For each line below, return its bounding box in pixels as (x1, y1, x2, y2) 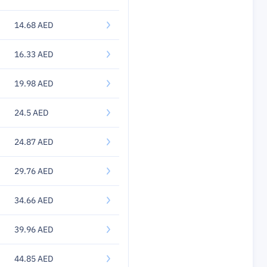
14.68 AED (14, 20, 53, 30)
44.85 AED (14, 253, 53, 264)
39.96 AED (14, 224, 53, 235)
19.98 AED (14, 78, 53, 89)
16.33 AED (14, 49, 53, 60)
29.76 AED (14, 166, 53, 176)
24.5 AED (14, 107, 48, 118)
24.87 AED (14, 136, 53, 147)
